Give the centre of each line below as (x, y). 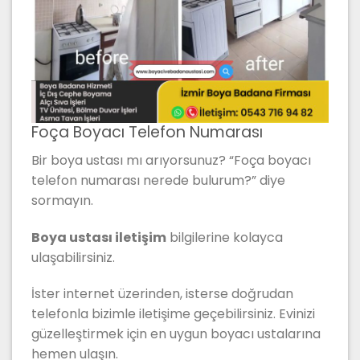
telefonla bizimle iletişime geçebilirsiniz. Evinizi (173, 314)
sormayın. (62, 200)
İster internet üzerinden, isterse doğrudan (162, 294)
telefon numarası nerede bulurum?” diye (158, 180)
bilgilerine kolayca (225, 237)
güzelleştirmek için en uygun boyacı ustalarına (176, 334)
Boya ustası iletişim (99, 237)
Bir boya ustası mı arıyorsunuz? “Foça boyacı (171, 160)
